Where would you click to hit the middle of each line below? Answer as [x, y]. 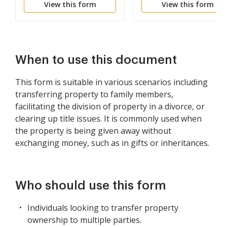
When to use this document [96, 60]
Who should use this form [91, 185]
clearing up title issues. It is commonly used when [108, 119]
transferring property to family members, [94, 94]
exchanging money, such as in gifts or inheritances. [112, 143]
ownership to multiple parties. [84, 220]
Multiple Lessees [173, 7]
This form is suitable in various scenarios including [111, 82]
